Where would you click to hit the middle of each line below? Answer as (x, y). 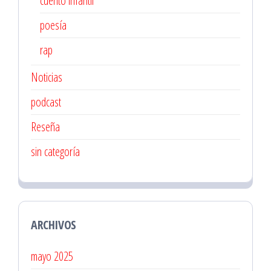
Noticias (47, 77)
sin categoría (55, 152)
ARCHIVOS (54, 225)
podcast (46, 102)
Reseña (45, 127)
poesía (53, 25)
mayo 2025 (52, 256)
